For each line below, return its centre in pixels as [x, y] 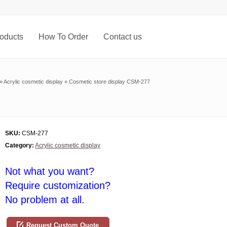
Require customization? [58, 186]
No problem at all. [45, 200]
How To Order [63, 37]
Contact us [123, 37]
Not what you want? [50, 172]
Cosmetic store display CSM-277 [109, 82]
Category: [20, 146]
